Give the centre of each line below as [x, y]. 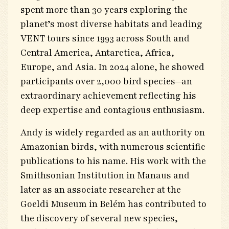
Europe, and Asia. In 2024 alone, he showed [112, 67]
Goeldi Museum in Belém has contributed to [113, 204]
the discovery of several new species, [99, 218]
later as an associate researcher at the [101, 190]
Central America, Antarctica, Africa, [97, 53]
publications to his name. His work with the [113, 161]
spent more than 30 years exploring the [104, 10]
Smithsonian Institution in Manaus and [105, 175]
